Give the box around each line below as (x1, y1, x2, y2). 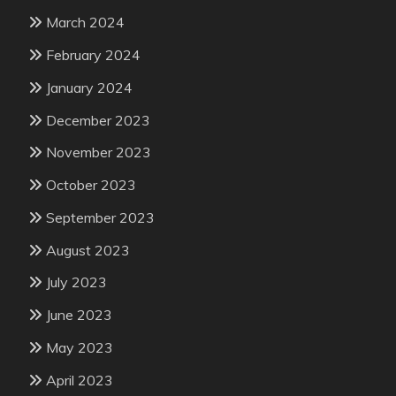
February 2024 (46, 45, 141, 64)
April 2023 (46, 370, 113, 389)
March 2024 (46, 13, 125, 32)
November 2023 (46, 143, 151, 162)
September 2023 (46, 208, 155, 226)
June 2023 (46, 306, 112, 324)
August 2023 (46, 240, 130, 259)
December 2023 (46, 110, 150, 129)
